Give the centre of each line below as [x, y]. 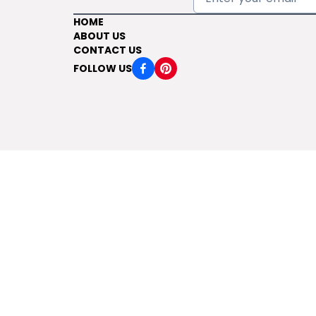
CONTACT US [108, 50]
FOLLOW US [103, 68]
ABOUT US [99, 36]
